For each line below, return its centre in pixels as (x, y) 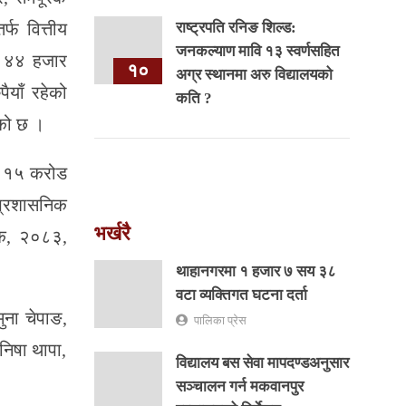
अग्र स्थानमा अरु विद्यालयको (254, 75)
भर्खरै (112, 233)
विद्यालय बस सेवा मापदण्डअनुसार (262, 363)
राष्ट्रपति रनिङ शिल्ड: (236, 28)
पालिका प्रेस (220, 320)
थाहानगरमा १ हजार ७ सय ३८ (256, 271)
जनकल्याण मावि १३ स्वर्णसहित (257, 51)
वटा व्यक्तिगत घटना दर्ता (241, 295)
